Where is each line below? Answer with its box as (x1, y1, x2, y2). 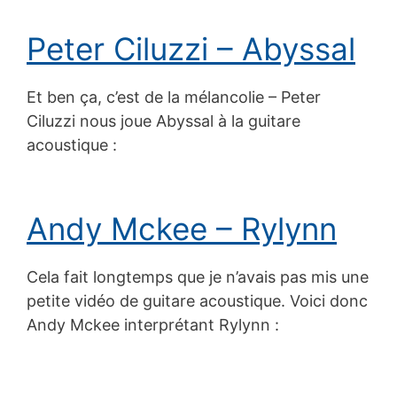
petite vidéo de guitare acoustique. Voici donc (27, 291, 368, 310)
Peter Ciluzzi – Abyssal (27, 29, 355, 67)
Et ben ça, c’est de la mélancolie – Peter (27, 87, 321, 106)
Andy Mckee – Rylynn (27, 209, 337, 247)
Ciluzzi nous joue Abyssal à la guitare (27, 111, 300, 130)
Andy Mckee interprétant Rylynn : (27, 315, 279, 334)
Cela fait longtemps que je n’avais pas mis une (27, 267, 369, 286)
